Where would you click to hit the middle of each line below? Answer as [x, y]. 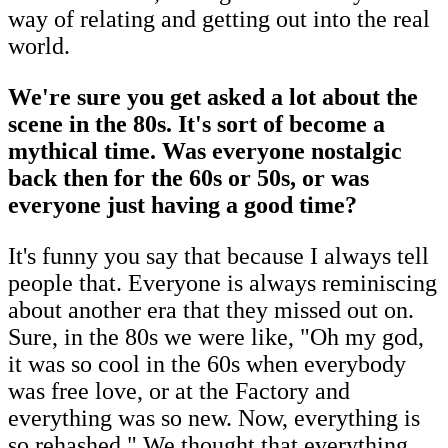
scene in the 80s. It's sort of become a [196, 124]
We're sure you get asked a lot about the [213, 97]
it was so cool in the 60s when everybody [207, 364]
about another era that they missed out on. [211, 310]
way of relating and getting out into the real [219, 19]
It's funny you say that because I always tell [218, 256]
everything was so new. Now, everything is [214, 418]
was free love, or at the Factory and [179, 391]
